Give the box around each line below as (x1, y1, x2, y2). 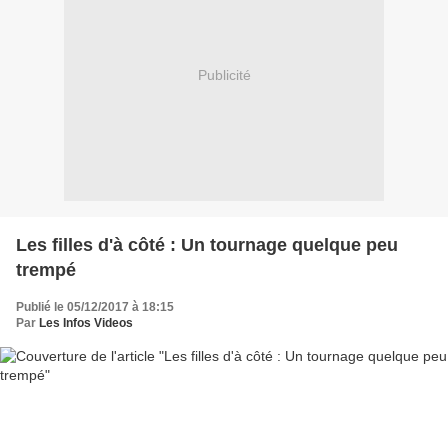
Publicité (197, 67, 251, 84)
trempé (16, 259, 76, 280)
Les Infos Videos (39, 315, 133, 330)
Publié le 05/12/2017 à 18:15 (16, 299, 174, 314)
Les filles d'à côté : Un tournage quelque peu (16, 234, 398, 255)
